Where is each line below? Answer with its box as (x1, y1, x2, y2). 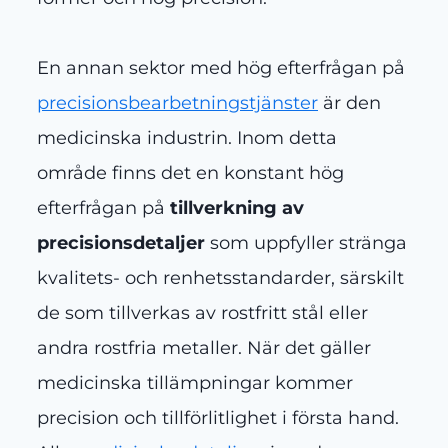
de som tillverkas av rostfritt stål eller (37, 302, 368, 325)
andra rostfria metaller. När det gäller (37, 337, 371, 360)
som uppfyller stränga (205, 232, 407, 255)
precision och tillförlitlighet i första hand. (37, 407, 399, 430)
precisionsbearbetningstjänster (37, 92, 318, 115)
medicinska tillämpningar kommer (37, 372, 353, 395)
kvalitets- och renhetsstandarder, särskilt (37, 267, 404, 290)
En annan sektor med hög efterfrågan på (37, 57, 405, 80)
